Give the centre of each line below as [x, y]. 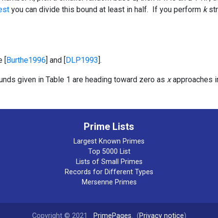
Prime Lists [109, 126]
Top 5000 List [109, 151]
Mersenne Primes [109, 182]
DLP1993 [82, 60]
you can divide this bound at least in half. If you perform [107, 9]
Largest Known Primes [109, 141]
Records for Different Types [109, 172]
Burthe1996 [26, 60]
